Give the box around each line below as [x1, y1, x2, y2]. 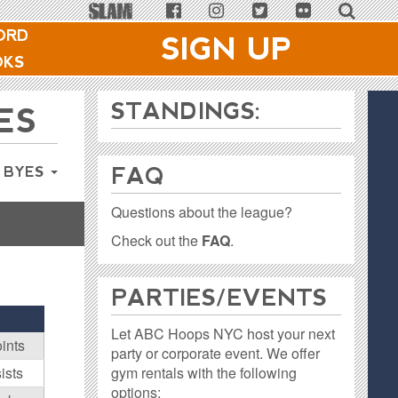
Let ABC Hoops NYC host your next [111, 323, 336, 344]
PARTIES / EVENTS [111, 284, 328, 311]
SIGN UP [161, 32, 291, 66]
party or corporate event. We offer [111, 343, 321, 363]
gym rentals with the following [111, 362, 298, 383]
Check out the [111, 230, 203, 251]
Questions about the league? [111, 202, 293, 222]
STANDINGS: [111, 98, 262, 124]
